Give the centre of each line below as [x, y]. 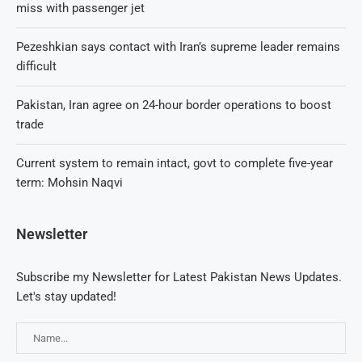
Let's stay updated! [66, 297]
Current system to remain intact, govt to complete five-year [175, 164]
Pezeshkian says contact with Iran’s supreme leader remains [178, 47]
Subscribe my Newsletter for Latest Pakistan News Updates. [179, 278]
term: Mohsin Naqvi [69, 183]
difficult [36, 67]
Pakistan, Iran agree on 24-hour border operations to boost [174, 105]
